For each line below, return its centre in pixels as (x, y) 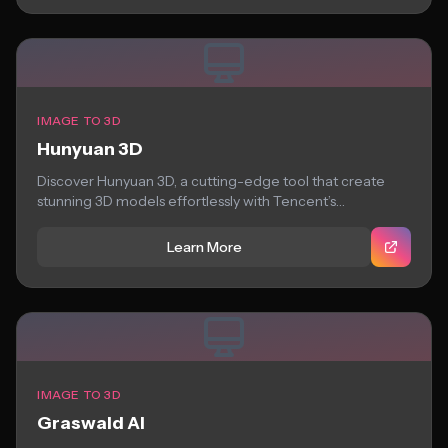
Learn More (204, 247)
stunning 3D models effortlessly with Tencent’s (186, 201)
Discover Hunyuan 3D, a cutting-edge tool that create (211, 181)
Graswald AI (91, 423)
